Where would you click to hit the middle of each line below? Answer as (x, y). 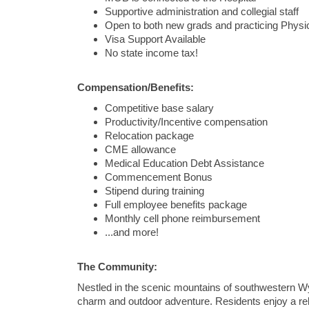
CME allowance (140, 150)
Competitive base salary (159, 108)
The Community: (117, 267)
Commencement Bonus (159, 177)
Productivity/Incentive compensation (186, 122)
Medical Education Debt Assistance (185, 163)
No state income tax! (151, 53)
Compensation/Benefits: (136, 88)
